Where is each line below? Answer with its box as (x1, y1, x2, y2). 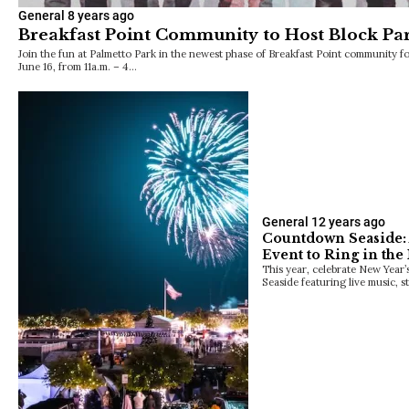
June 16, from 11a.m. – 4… (18, 58, 137, 73)
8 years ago (68, 7, 134, 23)
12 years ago (311, 214, 385, 229)
